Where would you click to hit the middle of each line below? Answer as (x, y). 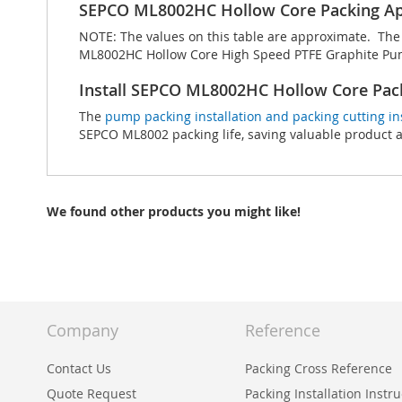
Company (83, 331)
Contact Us (79, 369)
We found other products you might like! (174, 212)
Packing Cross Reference (319, 369)
